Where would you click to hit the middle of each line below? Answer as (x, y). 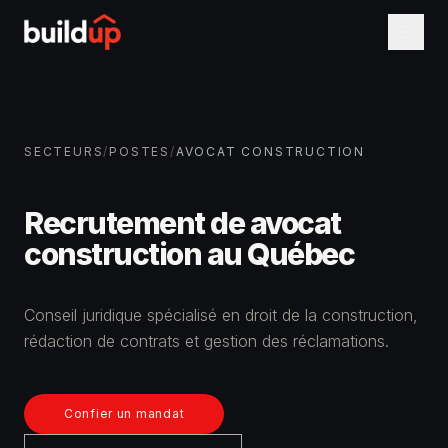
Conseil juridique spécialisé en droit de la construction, (221, 315)
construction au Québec (189, 254)
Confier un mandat (124, 413)
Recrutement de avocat (182, 223)
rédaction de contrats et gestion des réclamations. (206, 341)
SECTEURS (64, 151)
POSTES (140, 151)
